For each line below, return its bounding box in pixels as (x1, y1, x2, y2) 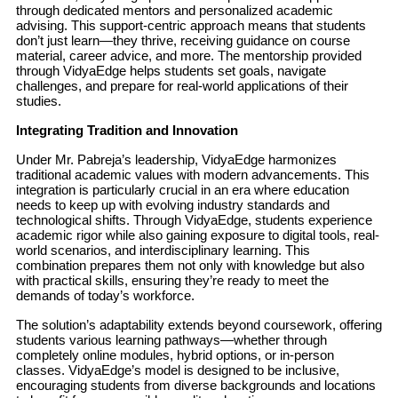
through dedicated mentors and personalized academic (15, 3, 333, 18)
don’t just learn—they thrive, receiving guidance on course (15, 33, 350, 48)
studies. (15, 93, 61, 108)
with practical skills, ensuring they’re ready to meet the (15, 273, 329, 288)
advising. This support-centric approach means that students (15, 18, 366, 33)
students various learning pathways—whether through (15, 332, 327, 347)
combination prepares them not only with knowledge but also (15, 258, 364, 273)
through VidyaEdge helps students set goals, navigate (15, 63, 326, 78)
